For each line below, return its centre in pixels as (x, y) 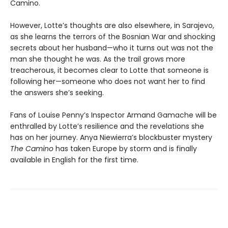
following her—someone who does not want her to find (108, 81)
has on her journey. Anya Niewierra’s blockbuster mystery (111, 137)
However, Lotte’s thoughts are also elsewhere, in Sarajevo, (112, 25)
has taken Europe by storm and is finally (126, 149)
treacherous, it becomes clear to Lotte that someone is (109, 70)
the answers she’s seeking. (57, 93)
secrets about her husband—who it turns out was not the (112, 48)
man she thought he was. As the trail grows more (98, 59)
